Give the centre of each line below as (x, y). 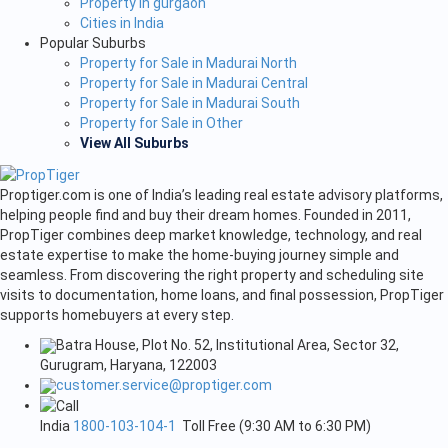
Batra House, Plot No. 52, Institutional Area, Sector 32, (227, 344)
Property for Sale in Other (161, 122)
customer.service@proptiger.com (164, 384)
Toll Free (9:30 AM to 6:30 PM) (273, 426)
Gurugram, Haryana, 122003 (128, 364)
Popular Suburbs (93, 42)
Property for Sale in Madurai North (188, 62)
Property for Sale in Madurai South (190, 102)
